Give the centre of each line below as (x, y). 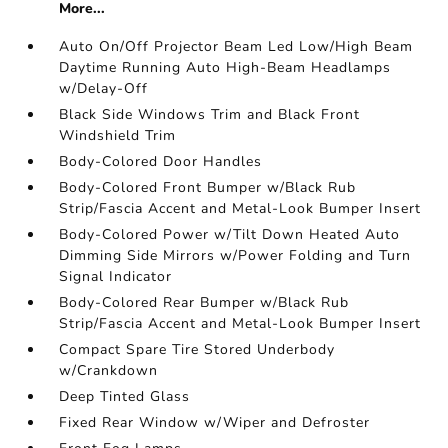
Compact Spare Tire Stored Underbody (197, 349)
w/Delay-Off (104, 88)
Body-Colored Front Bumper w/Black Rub (208, 187)
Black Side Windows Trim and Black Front (210, 114)
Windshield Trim (118, 135)
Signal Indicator (116, 276)
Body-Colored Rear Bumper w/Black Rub (204, 302)
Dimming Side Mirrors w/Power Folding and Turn (235, 255)
